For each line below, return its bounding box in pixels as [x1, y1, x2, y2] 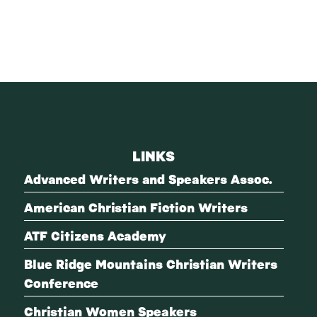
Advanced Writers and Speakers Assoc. [23, 169, 272, 188]
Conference [23, 273, 98, 292]
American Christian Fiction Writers [23, 197, 248, 216]
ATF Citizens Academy [23, 226, 166, 244]
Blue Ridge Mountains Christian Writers [23, 254, 277, 272]
